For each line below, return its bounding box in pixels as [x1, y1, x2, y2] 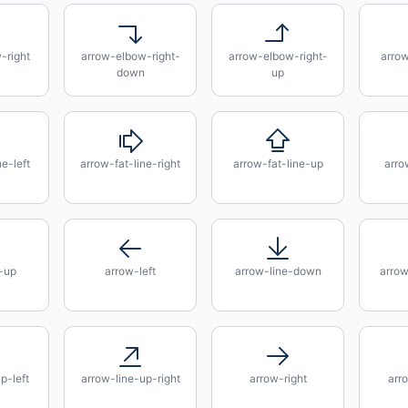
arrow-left [105, 264, 156, 278]
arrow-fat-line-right [80, 157, 180, 170]
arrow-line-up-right [80, 372, 180, 385]
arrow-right [249, 372, 307, 385]
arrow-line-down [234, 264, 321, 278]
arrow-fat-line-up [232, 157, 323, 170]
